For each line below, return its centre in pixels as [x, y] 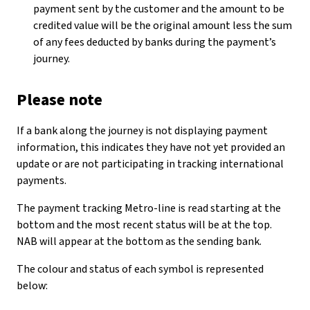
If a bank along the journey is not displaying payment [142, 131]
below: [32, 286]
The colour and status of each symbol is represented [140, 269]
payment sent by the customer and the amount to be [159, 9]
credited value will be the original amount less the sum [163, 26]
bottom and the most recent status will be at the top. [144, 225]
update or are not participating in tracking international [150, 164]
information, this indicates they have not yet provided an [151, 147]
